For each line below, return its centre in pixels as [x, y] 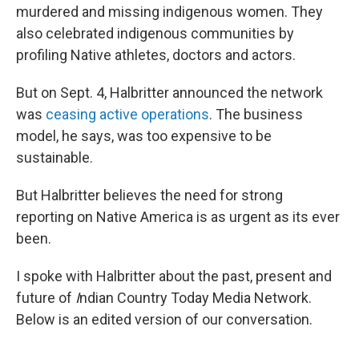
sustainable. [54, 157]
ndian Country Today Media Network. [196, 298]
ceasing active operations [127, 114]
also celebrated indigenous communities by [155, 33]
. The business [256, 114]
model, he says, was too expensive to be [144, 136]
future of [46, 298]
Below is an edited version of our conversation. [164, 319]
